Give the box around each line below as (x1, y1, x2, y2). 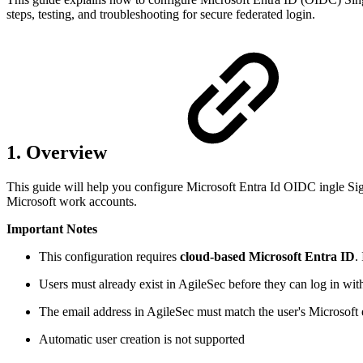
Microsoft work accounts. (6, 194, 137, 209)
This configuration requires (39, 250, 180, 264)
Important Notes (6, 222, 97, 237)
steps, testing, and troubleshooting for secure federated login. (6, 6, 315, 21)
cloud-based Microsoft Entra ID (180, 250, 355, 264)
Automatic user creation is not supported (39, 332, 245, 347)
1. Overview (6, 142, 112, 164)
